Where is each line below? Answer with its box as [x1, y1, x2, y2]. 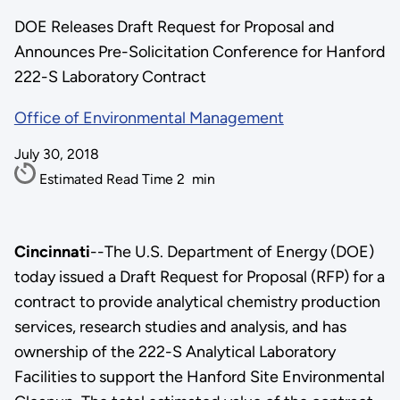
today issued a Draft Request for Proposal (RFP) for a [13, 266, 385, 287]
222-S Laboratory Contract [13, 67, 206, 87]
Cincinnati [13, 241, 90, 262]
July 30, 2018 [13, 146, 99, 162]
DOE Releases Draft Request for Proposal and [13, 17, 335, 37]
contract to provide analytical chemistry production [13, 291, 380, 312]
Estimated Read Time [38, 171, 177, 187]
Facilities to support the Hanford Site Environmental [13, 366, 385, 387]
